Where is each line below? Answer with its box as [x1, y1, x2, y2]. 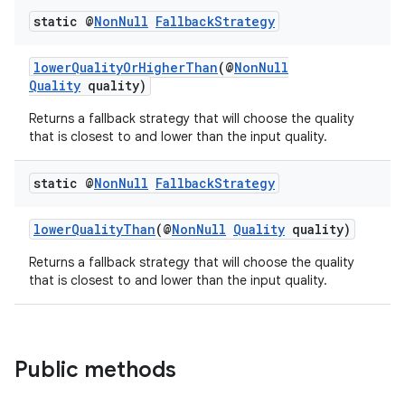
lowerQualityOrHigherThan [33, 59, 218, 76]
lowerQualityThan [33, 221, 155, 238]
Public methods [14, 356, 176, 383]
